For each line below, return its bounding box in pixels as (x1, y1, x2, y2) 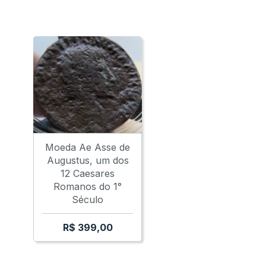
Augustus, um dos (46, 154, 129, 167)
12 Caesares (61, 167, 115, 180)
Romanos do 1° (53, 180, 122, 193)
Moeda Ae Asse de (45, 141, 131, 154)
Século (72, 194, 104, 206)
